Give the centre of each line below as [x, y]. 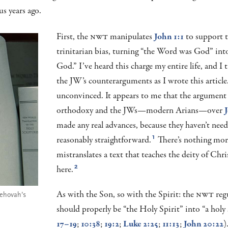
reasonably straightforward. [104, 140]
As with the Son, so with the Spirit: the [126, 194]
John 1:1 [169, 37]
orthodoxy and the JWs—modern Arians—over [140, 110]
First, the [73, 37]
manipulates [131, 37]
